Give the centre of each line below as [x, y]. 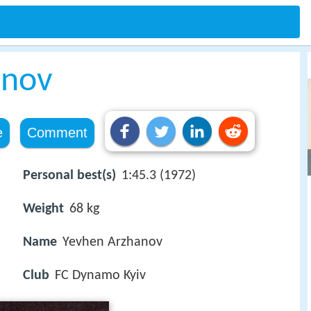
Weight [43, 209]
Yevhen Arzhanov [112, 243]
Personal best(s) [69, 176]
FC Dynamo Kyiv [100, 276]
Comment [57, 133]
